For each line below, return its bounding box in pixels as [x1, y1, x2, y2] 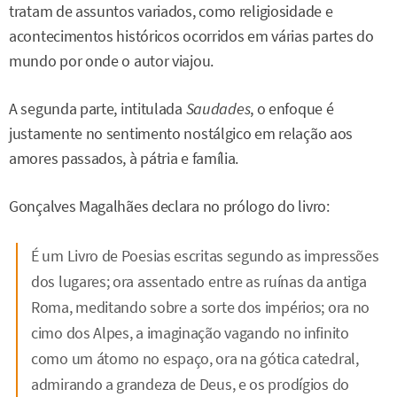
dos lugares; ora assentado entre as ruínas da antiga [31, 270, 367, 292]
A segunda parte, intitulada [9, 99, 186, 120]
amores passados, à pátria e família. [9, 149, 239, 169]
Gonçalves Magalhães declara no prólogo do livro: [9, 197, 330, 217]
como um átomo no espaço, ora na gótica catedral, [31, 347, 359, 369]
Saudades [185, 99, 251, 120]
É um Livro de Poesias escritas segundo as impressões [31, 245, 379, 266]
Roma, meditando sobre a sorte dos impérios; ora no [31, 296, 370, 317]
